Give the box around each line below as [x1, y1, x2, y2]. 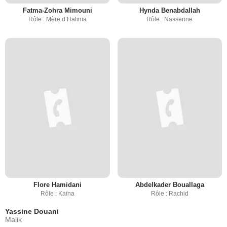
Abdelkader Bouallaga [135, 180, 204, 188]
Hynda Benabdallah [139, 7, 200, 15]
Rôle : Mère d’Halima [28, 16, 87, 23]
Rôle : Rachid [150, 190, 188, 197]
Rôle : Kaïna [40, 190, 74, 197]
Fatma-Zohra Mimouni [22, 7, 92, 15]
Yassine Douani [5, 207, 59, 215]
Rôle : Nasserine [146, 16, 193, 23]
